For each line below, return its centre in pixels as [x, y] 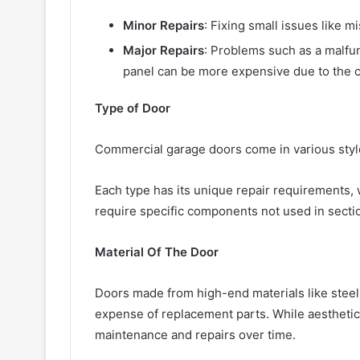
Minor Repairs [164, 25]
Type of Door [133, 108]
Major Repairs [164, 50]
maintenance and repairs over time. [195, 334]
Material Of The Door [157, 252]
